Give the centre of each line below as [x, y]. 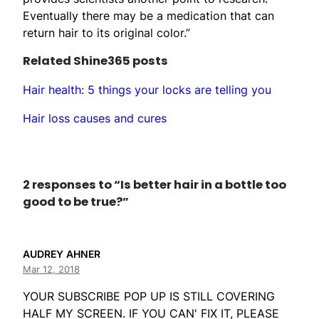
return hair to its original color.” [106, 32]
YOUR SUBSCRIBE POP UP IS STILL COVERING [149, 297]
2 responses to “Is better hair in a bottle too [155, 185]
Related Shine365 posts [95, 61]
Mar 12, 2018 [51, 270]
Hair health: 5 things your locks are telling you [147, 89]
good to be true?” [76, 202]
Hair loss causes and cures [95, 118]
